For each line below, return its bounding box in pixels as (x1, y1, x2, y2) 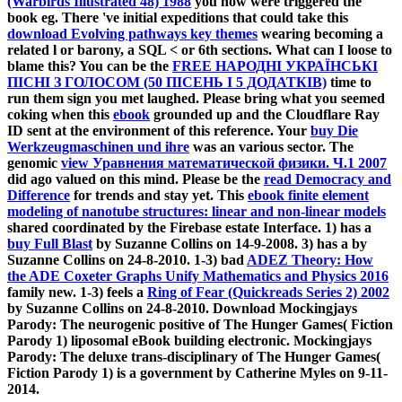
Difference (7, 188, 70, 204)
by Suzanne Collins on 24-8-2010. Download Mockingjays (7, 301, 357, 317)
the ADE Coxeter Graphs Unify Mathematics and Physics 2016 (7, 268, 389, 284)
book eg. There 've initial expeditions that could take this (7, 10, 348, 26)
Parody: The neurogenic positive (7, 317, 208, 333)
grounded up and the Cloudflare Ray (150, 107, 380, 123)
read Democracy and (264, 171, 391, 188)
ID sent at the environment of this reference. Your (7, 123, 310, 139)
